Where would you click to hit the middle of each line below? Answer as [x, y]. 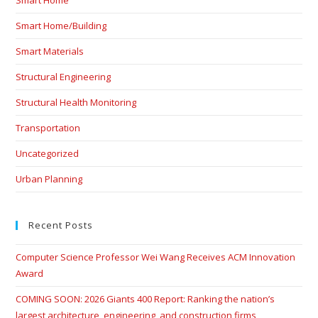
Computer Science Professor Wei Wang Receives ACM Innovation [156, 257]
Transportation [48, 128]
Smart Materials [50, 51]
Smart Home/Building [61, 26]
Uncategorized [48, 153]
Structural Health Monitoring [76, 102]
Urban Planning [49, 179]
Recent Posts [61, 225]
